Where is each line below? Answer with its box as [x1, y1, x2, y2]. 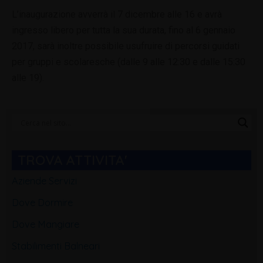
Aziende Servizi [12, 175, 77, 187]
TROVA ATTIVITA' [18, 151, 127, 169]
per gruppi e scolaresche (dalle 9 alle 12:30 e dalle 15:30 [12, 56, 245, 68]
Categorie [11, 116, 55, 128]
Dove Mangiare [12, 218, 79, 231]
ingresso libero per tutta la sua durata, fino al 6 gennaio [12, 25, 235, 36]
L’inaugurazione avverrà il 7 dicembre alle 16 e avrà [12, 9, 222, 21]
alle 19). [12, 72, 44, 84]
